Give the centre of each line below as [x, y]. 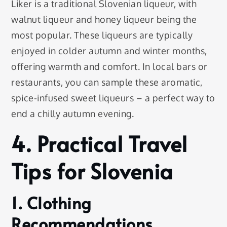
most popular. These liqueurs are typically [102, 35]
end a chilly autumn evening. [73, 114]
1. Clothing [51, 203]
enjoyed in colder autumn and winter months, [109, 51]
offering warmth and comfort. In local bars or [109, 67]
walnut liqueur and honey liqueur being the [104, 20]
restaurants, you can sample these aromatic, [107, 82]
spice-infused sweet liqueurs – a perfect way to [113, 98]
